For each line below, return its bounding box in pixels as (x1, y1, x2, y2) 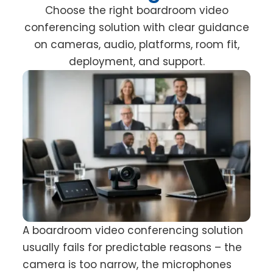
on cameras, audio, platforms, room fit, (34, 37, 239, 52)
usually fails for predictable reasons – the (23, 240, 243, 255)
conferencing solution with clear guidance (24, 20, 249, 35)
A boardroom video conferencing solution (23, 223, 244, 238)
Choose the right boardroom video (44, 3, 229, 18)
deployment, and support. (68, 54, 205, 69)
